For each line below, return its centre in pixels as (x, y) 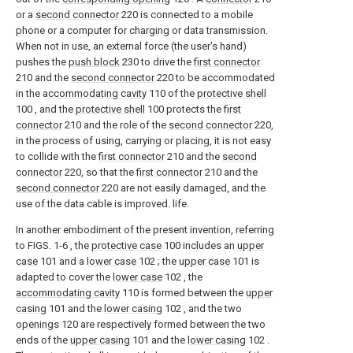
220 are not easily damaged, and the (182, 188)
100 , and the (46, 109)
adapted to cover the (64, 277)
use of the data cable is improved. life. (102, 203)
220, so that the (99, 172)
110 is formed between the (183, 292)
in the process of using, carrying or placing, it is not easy (143, 140)
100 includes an (199, 245)
